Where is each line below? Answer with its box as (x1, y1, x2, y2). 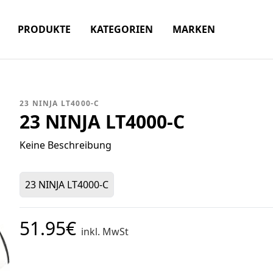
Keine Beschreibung (19, 138, 112, 152)
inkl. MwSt (81, 225, 129, 238)
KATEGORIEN (90, 23, 153, 36)
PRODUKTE (18, 23, 71, 36)
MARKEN (172, 23, 215, 36)
